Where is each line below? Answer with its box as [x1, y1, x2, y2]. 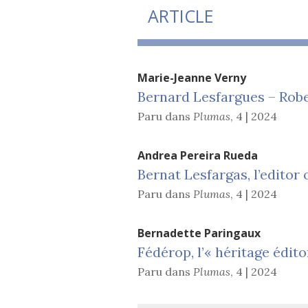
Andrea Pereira [137, 147, 223, 163]
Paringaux [203, 225, 261, 241]
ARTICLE [147, 3, 214, 27]
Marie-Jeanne [137, 69, 214, 85]
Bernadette [137, 225, 204, 241]
